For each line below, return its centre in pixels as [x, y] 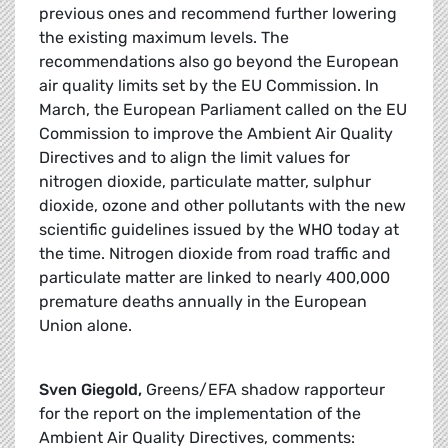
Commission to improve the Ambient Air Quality [216, 134]
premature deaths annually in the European [203, 302]
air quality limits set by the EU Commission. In [209, 86]
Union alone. [85, 326]
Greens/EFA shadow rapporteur [265, 390]
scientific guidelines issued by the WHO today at [219, 230]
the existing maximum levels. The [164, 38]
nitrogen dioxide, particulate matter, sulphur [205, 182]
